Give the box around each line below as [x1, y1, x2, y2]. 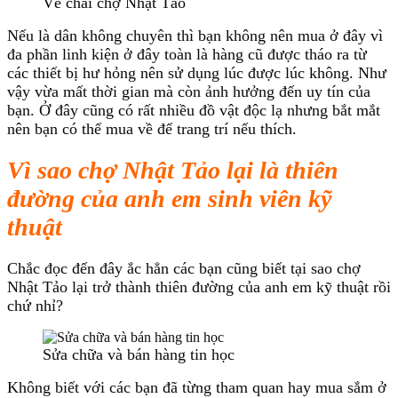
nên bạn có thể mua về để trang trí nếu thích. [7, 119, 297, 138]
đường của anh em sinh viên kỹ [7, 184, 331, 212]
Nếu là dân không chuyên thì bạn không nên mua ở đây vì [7, 26, 383, 44]
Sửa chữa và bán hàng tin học [43, 345, 235, 363]
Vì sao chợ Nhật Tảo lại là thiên [7, 155, 338, 184]
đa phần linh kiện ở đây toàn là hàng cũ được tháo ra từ [7, 44, 367, 63]
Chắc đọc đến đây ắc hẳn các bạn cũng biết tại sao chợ [7, 259, 361, 277]
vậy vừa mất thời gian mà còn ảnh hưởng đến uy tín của [7, 82, 370, 100]
